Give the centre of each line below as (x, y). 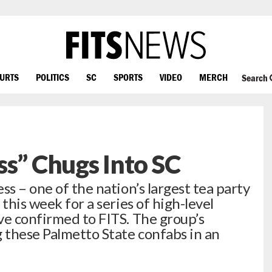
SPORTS (128, 77)
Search (255, 78)
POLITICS (53, 77)
